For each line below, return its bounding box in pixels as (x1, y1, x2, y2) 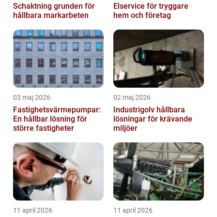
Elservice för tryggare (113, 1, 188, 11)
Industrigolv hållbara (113, 105, 156, 115)
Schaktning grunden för (13, 1, 54, 11)
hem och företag (113, 11, 171, 20)
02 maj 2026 (113, 93, 151, 102)
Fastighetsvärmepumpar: (13, 105, 101, 115)
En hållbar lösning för (13, 114, 87, 124)
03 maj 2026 (13, 93, 50, 102)
